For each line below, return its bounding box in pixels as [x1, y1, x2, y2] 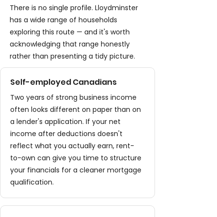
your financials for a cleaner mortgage [10, 165, 141, 175]
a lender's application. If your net [10, 117, 121, 126]
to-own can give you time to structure [10, 153, 141, 163]
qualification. [10, 177, 54, 187]
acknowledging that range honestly [10, 39, 130, 49]
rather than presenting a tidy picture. [10, 51, 135, 61]
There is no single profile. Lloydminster [10, 3, 138, 13]
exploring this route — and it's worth [10, 27, 130, 37]
